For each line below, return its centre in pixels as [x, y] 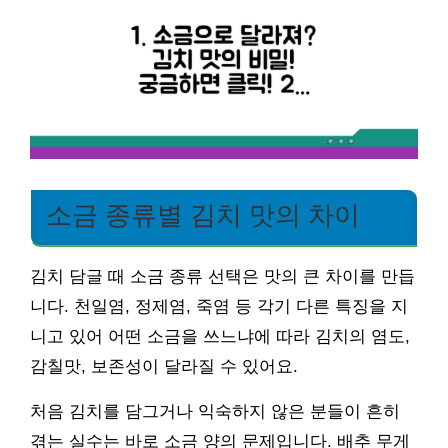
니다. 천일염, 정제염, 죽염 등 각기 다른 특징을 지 [219, 306]
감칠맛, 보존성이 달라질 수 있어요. [164, 366]
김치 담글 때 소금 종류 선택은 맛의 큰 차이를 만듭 [222, 276]
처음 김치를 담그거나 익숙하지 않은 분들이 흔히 [215, 411]
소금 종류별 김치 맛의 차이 [203, 214]
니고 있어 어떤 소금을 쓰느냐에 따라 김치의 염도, [220, 336]
